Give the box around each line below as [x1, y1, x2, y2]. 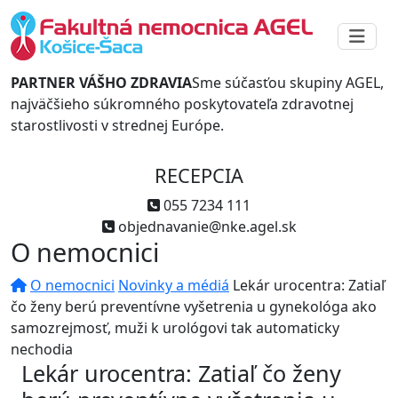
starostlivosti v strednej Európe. [11, 115, 224, 135]
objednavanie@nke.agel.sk [117, 217, 297, 236]
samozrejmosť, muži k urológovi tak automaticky [11, 318, 339, 338]
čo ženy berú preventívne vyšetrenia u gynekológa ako [11, 297, 377, 316]
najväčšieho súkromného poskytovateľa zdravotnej [11, 94, 354, 114]
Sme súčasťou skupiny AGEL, [192, 73, 384, 92]
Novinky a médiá [118, 275, 229, 295]
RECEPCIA [155, 163, 243, 188]
